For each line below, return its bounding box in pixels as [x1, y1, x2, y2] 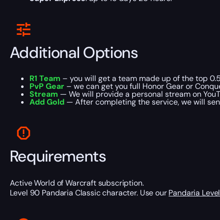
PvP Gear [29, 81, 64, 92]
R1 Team [29, 73, 60, 84]
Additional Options [9, 42, 138, 63]
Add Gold [29, 97, 64, 108]
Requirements [9, 145, 106, 166]
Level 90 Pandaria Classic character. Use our [9, 188, 169, 198]
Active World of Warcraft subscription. [9, 178, 144, 189]
